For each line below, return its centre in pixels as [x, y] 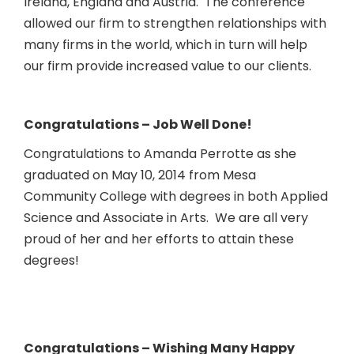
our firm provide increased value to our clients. [168, 66]
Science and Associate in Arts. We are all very [166, 217]
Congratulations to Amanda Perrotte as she [160, 153]
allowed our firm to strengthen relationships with [175, 23]
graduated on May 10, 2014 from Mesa [140, 175]
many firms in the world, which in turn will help [166, 44]
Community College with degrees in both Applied [176, 196]
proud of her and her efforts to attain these [159, 239]
